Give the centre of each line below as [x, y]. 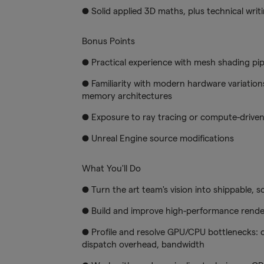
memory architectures [127, 95]
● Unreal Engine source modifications [158, 138]
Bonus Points [108, 41]
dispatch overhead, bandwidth [143, 244]
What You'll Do [111, 168]
